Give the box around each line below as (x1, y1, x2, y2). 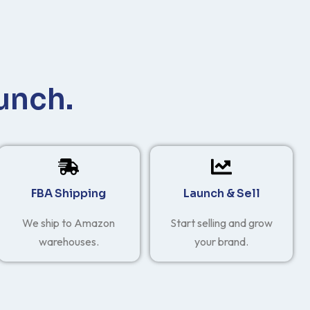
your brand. (194, 234, 249, 248)
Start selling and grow (170, 215, 273, 230)
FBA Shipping (31, 185, 107, 201)
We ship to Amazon (22, 215, 116, 230)
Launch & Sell (183, 185, 260, 201)
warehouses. (38, 234, 99, 248)
